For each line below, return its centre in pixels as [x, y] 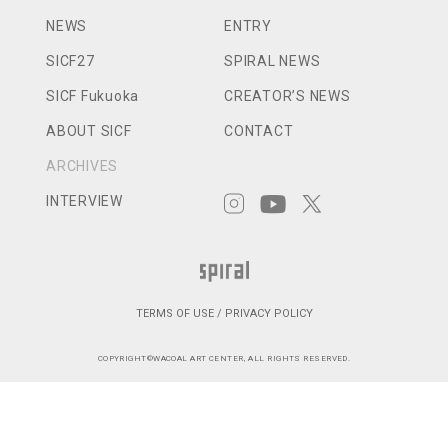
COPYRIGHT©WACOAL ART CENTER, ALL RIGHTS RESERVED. [224, 358]
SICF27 [70, 61]
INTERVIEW [84, 201]
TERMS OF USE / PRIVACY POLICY [224, 313]
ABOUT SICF [89, 131]
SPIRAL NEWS [272, 61]
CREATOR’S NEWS [287, 96]
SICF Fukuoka [93, 96]
